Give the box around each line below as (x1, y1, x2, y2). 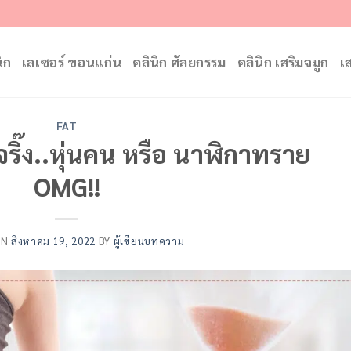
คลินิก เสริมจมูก (237, 53, 329, 71)
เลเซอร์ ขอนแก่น (21, 53, 122, 71)
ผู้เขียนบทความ (113, 234, 185, 248)
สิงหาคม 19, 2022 (11, 234, 96, 248)
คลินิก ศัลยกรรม (132, 53, 226, 71)
